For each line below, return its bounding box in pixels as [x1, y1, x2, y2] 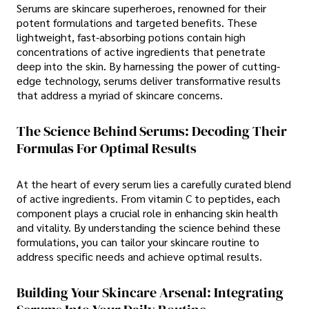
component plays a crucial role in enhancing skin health [17, 206, 278, 221]
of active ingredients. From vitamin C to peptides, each [17, 191, 280, 206]
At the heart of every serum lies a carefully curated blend [17, 177, 291, 192]
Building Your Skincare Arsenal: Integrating [17, 282, 283, 302]
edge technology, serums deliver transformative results [17, 72, 281, 88]
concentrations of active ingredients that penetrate [17, 43, 266, 59]
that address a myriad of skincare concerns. [17, 87, 223, 102]
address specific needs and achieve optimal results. [17, 249, 262, 264]
